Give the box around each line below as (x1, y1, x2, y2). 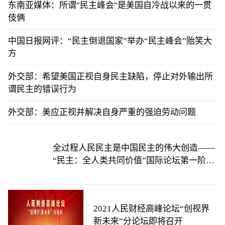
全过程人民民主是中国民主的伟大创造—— (52, 143, 215, 153)
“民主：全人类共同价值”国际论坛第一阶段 (52, 156, 214, 165)
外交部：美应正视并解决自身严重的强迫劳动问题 (8, 107, 196, 117)
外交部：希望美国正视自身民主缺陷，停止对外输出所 (8, 72, 213, 81)
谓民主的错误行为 (8, 84, 76, 94)
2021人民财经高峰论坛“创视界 (93, 204, 209, 213)
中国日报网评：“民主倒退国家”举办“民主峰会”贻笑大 (8, 36, 212, 46)
